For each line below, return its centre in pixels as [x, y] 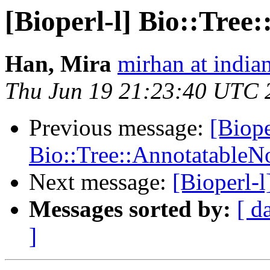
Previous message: [119, 128]
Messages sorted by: [130, 209]
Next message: [101, 182]
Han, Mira [58, 64]
